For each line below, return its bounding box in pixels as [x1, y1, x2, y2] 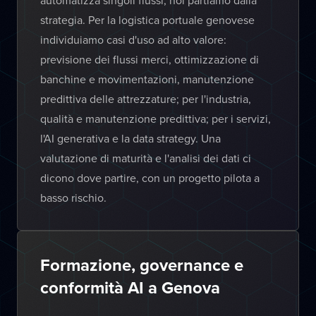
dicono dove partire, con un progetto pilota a [40, 170, 260, 186]
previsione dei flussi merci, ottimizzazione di [40, 51, 259, 67]
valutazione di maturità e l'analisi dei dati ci [40, 150, 251, 166]
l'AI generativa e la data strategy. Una [40, 130, 221, 146]
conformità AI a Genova [40, 275, 220, 300]
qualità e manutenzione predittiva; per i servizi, [40, 111, 271, 126]
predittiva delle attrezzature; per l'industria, [40, 91, 251, 107]
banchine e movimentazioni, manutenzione [40, 71, 254, 87]
